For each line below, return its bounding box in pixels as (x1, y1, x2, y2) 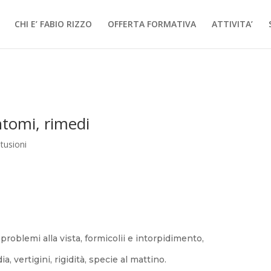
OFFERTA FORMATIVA (108, 18, 196, 30)
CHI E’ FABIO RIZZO (15, 18, 92, 30)
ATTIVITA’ (212, 18, 253, 30)
